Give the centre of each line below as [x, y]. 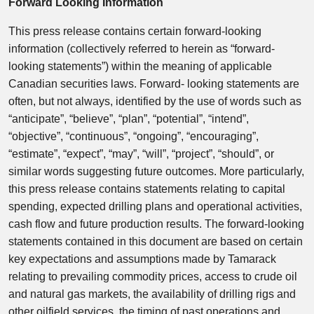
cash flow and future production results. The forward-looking [156, 224]
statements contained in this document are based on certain [156, 241]
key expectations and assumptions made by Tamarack [142, 259]
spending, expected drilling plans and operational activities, [155, 206]
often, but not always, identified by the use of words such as [155, 101]
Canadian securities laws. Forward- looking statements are [154, 84]
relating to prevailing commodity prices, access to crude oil [153, 277]
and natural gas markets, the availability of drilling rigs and [152, 294]
